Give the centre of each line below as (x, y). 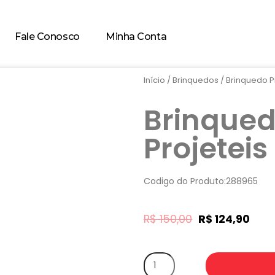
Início (154, 80)
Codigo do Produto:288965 (201, 181)
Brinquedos (196, 80)
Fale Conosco (47, 36)
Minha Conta (136, 36)
